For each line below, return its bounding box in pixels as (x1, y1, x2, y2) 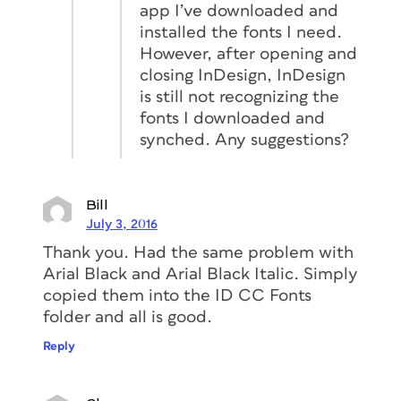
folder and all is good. (43, 308, 212, 326)
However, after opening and (140, 45, 357, 63)
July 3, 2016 (86, 217, 158, 231)
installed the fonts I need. (140, 23, 342, 41)
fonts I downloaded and (140, 109, 325, 127)
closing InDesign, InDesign (140, 66, 346, 84)
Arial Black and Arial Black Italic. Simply (43, 265, 358, 283)
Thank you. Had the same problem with (43, 243, 354, 261)
